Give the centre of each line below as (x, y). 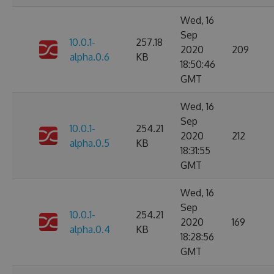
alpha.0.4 (90, 229)
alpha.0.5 (90, 143)
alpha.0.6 (90, 57)
